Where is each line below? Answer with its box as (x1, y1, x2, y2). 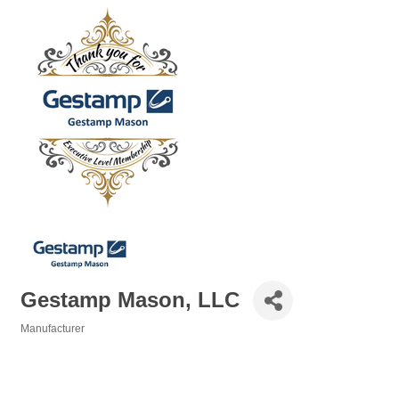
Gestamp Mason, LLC (20, 288, 240, 313)
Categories (20, 334, 76, 346)
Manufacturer (20, 322, 85, 335)
